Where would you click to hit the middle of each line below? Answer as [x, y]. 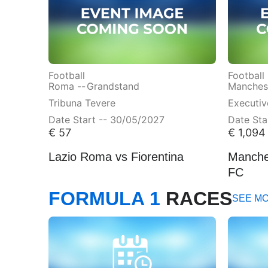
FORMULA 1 [104, 197]
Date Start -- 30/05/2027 [106, 119]
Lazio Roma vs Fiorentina [116, 155]
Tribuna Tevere [82, 102]
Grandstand [113, 85]
